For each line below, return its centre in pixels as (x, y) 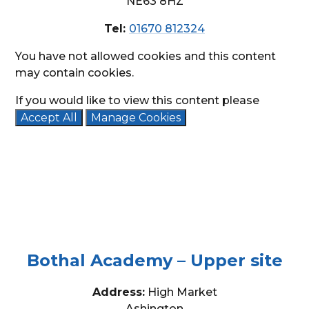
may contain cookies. (75, 72)
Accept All (49, 117)
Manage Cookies (136, 117)
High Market (181, 292)
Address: (118, 292)
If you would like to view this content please (138, 100)
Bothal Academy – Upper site (154, 260)
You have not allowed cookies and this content (146, 56)
